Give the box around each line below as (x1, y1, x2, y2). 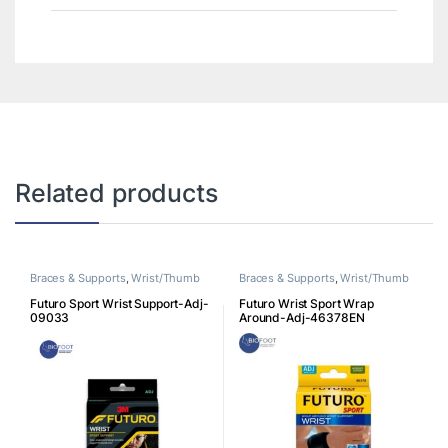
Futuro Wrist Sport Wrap (238, 295, 374, 311)
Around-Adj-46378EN (238, 309, 365, 325)
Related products (15, 178, 218, 209)
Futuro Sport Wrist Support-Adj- (29, 295, 209, 311)
